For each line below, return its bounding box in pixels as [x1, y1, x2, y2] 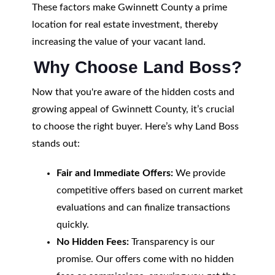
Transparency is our [128, 237, 215, 247]
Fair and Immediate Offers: [56, 168, 173, 178]
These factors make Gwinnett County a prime [31, 2, 227, 12]
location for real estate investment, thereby [31, 20, 218, 29]
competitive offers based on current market [56, 185, 243, 195]
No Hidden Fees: [56, 237, 129, 247]
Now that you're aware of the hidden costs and [31, 87, 234, 97]
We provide [172, 168, 225, 178]
